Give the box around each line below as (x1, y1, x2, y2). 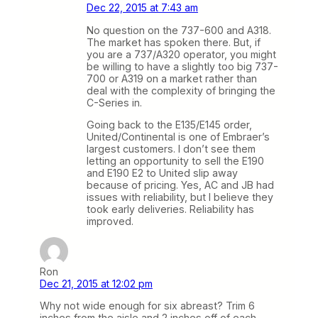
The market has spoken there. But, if (87, 35, 261, 48)
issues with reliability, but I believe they (87, 190, 273, 203)
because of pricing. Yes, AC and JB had (87, 178, 274, 191)
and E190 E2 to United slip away (87, 166, 238, 179)
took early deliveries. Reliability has (87, 202, 254, 215)
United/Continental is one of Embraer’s (87, 130, 270, 143)
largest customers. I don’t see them (87, 142, 256, 155)
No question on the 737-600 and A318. (87, 23, 271, 36)
